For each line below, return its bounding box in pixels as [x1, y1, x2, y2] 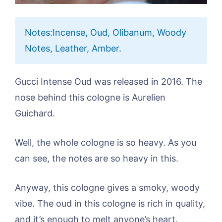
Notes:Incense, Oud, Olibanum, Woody [25, 27, 186, 38]
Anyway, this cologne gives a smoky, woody [15, 182, 200, 193]
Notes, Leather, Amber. [25, 43, 121, 54]
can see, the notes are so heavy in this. [15, 153, 178, 164]
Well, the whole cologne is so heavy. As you [15, 137, 196, 148]
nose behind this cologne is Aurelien [15, 92, 166, 103]
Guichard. [15, 108, 55, 119]
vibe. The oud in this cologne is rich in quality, [15, 198, 205, 209]
